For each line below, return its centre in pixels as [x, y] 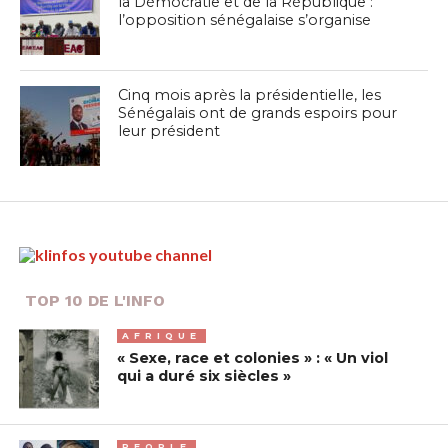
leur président [169, 130]
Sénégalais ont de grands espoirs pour [258, 112]
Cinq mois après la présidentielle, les [250, 94]
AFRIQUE [162, 335]
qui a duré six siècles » [204, 375]
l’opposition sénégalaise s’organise [245, 19]
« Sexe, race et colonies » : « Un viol [253, 357]
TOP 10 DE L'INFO [95, 300]
